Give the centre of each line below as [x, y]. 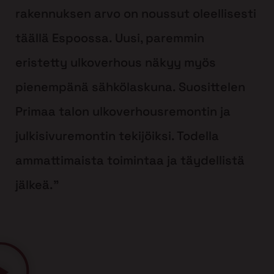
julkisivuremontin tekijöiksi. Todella [117, 135]
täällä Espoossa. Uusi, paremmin [110, 38]
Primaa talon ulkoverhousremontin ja [123, 111]
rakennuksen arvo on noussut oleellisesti [136, 13]
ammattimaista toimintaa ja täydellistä [130, 160]
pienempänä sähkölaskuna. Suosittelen [130, 87]
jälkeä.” [37, 184]
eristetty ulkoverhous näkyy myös [116, 62]
